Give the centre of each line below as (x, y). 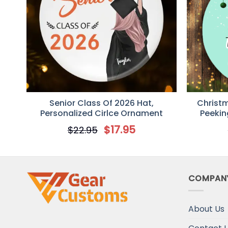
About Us (206, 209)
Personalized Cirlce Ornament (102, 113)
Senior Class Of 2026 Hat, (102, 103)
